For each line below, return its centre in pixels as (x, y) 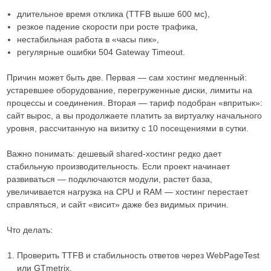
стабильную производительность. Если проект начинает (118, 166)
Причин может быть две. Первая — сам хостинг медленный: (126, 77)
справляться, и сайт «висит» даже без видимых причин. (117, 204)
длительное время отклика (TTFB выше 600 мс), (113, 14)
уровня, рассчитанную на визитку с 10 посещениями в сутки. (127, 128)
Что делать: (29, 230)
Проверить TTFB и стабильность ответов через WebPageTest (138, 255)
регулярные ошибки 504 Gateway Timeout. (101, 52)
